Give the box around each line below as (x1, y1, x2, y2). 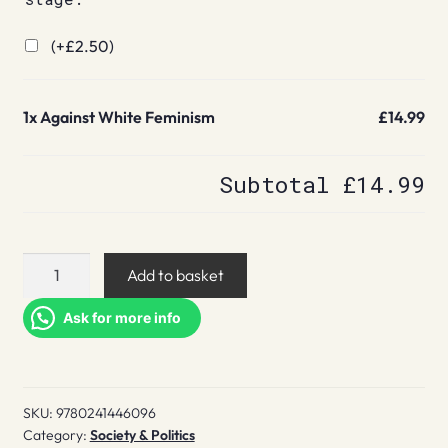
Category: (22, 425, 90, 444)
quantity (21, 329, 81, 350)
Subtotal (219, 169, 344, 200)
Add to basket (127, 264, 225, 285)
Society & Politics (89, 425, 195, 444)
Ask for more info (62, 308, 181, 326)
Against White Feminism (39, 107, 215, 128)
